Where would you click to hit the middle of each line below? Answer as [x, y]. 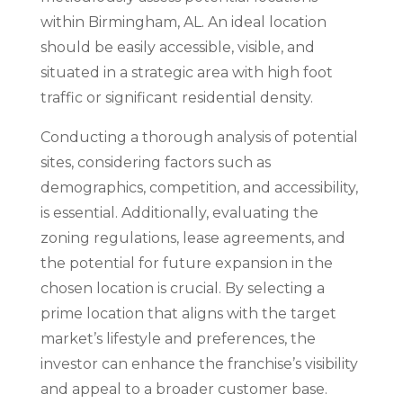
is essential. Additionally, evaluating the [179, 213]
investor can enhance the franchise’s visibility [199, 364]
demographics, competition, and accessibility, [199, 188]
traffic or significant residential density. [176, 98]
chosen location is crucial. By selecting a [182, 288]
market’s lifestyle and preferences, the [178, 339]
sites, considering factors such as [155, 162]
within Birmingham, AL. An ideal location [183, 22]
